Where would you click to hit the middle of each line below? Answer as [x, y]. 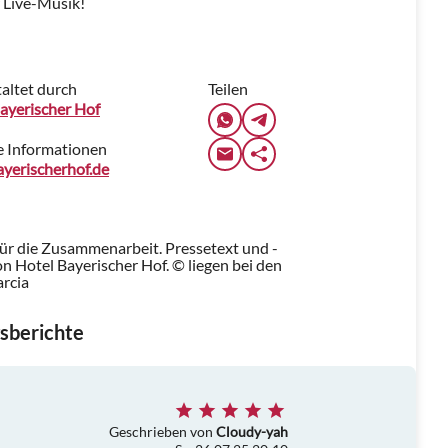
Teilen [228, 89]
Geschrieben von [162, 431]
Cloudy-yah [252, 431]
